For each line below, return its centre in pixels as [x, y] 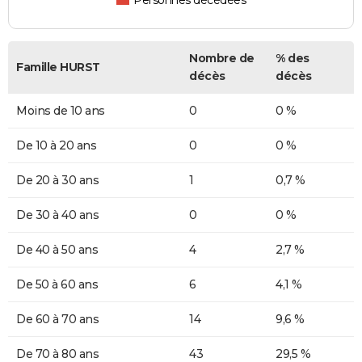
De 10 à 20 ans [56, 146]
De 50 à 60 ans [57, 285]
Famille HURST [58, 67]
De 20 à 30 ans [57, 181]
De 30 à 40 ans [57, 215]
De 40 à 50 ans [57, 250]
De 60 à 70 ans [57, 320]
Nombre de [222, 59]
